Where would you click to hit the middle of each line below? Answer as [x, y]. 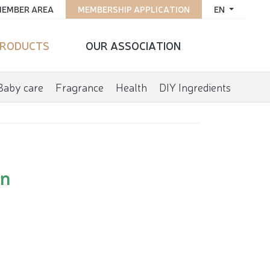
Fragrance [79, 87]
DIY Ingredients [195, 87]
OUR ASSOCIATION [133, 45]
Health [131, 87]
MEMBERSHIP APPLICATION [134, 9]
